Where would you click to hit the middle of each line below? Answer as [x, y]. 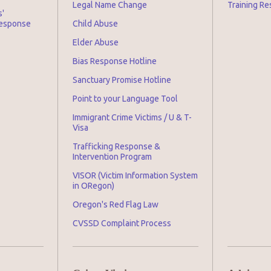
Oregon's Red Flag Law [116, 204]
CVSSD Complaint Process [122, 223]
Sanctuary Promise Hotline [122, 80]
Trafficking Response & [116, 146]
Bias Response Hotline [115, 61]
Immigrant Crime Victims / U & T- [132, 117]
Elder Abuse [96, 42]
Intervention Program [112, 157]
